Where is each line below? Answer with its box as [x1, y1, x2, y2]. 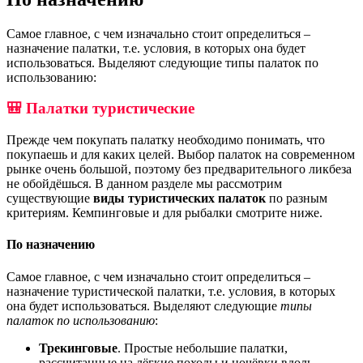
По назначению [6, 237, 95, 252]
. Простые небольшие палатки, [117, 340, 288, 355]
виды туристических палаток [93, 191, 266, 206]
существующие [6, 191, 93, 206]
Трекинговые [39, 340, 117, 355]
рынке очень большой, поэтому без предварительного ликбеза [6, 162, 352, 177]
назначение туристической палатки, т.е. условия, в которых [6, 284, 335, 298]
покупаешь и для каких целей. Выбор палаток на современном [6, 147, 355, 162]
